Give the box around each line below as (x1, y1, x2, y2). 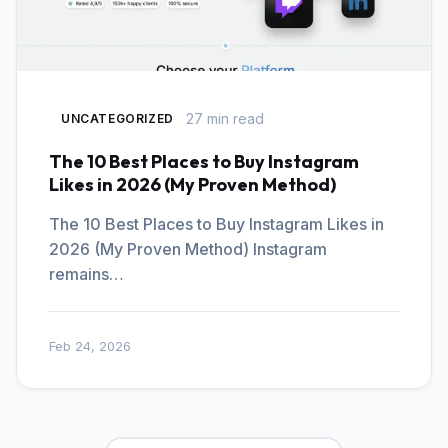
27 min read (185, 109, 264, 127)
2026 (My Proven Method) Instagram (49, 239, 327, 259)
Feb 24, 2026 (49, 338, 131, 354)
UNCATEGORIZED (61, 111, 174, 126)
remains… (49, 264, 124, 284)
